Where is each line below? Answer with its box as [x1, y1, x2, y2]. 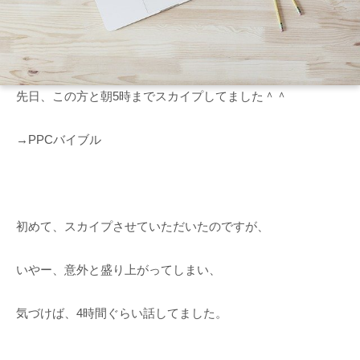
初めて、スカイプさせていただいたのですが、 [16, 219, 269, 234]
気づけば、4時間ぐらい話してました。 [16, 306, 227, 321]
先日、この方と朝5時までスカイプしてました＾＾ [16, 89, 288, 104]
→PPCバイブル [16, 133, 101, 147]
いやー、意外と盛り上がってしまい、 [16, 263, 221, 277]
